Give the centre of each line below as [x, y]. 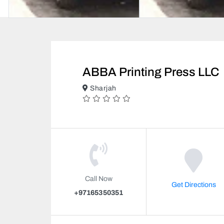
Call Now [98, 178]
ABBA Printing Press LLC [151, 72]
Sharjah [102, 88]
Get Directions [194, 184]
